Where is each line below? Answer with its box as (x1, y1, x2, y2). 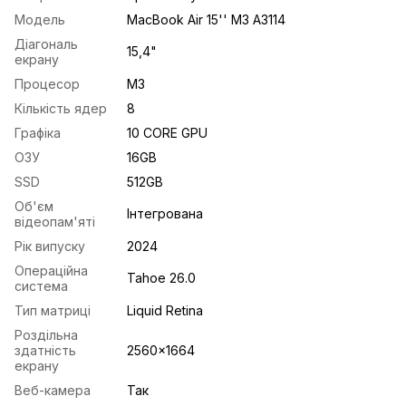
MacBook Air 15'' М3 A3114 (127, 11, 285, 27)
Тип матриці (14, 302, 91, 318)
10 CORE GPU (127, 124, 208, 140)
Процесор (14, 75, 80, 92)
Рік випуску (14, 237, 85, 254)
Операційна (14, 262, 88, 278)
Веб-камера (14, 382, 91, 398)
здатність (14, 342, 76, 358)
